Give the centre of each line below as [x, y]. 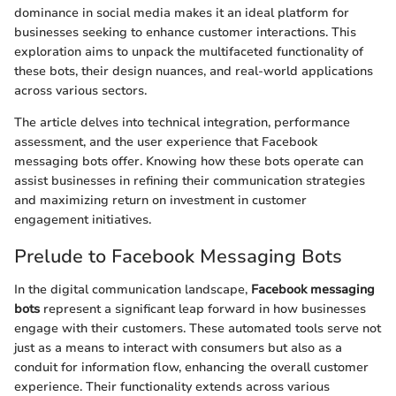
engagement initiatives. [83, 219]
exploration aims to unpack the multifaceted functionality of [189, 51]
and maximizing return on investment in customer [160, 200]
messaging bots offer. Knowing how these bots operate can [189, 161]
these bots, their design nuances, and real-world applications [194, 71]
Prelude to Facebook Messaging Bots [178, 256]
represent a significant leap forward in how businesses [203, 309]
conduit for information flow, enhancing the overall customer [191, 367]
